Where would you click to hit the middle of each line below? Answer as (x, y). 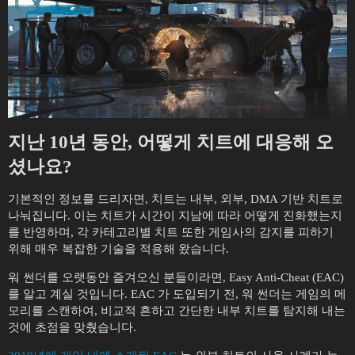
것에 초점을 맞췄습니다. (72, 327)
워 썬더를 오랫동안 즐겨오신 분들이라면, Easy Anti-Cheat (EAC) (176, 277)
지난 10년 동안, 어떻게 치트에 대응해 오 (171, 142)
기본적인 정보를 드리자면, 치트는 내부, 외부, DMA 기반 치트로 (176, 198)
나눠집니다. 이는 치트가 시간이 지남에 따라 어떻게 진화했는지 (175, 215)
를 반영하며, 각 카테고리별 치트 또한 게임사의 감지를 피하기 (171, 232)
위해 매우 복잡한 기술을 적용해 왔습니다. (118, 248)
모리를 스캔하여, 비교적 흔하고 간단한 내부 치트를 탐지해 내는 (177, 310)
